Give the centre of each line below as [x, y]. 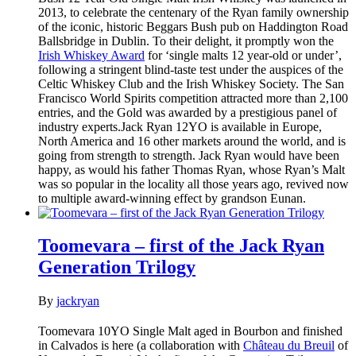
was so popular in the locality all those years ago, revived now [193, 184]
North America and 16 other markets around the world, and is [192, 141]
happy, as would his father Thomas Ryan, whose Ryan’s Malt [192, 169]
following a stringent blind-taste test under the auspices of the [191, 69]
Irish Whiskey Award [91, 55]
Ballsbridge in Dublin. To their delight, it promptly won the [186, 41]
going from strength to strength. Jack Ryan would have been [189, 155]
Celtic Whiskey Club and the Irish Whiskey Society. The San [191, 83]
